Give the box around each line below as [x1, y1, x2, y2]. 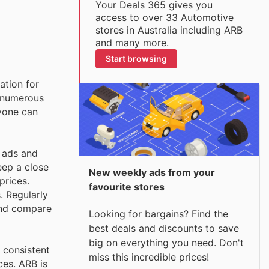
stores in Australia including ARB [95, 24, 243, 36]
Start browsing [105, 53, 167, 64]
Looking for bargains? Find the [89, 207, 228, 220]
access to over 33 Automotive [95, 11, 234, 23]
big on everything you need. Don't [89, 236, 244, 249]
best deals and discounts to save [89, 222, 239, 234]
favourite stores [89, 181, 165, 193]
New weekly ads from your [89, 166, 215, 178]
